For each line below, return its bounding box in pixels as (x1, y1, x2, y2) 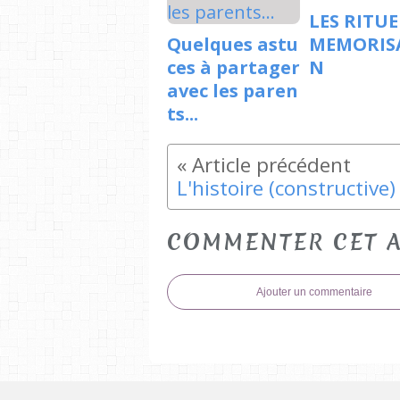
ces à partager (167, 54, 300, 79)
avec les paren (167, 78, 298, 103)
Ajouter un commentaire (256, 286, 372, 299)
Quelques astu (167, 31, 298, 56)
